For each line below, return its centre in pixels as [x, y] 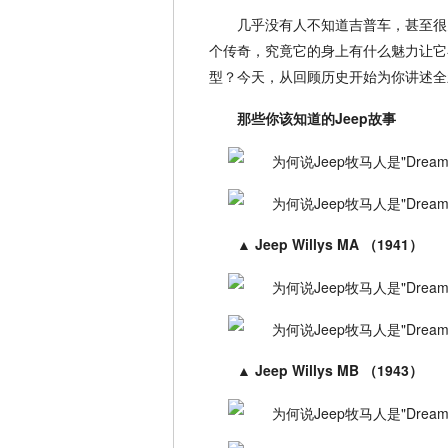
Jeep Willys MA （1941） [339, 244]
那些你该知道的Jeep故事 [316, 118]
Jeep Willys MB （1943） [339, 370]
